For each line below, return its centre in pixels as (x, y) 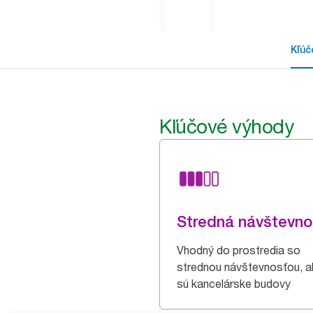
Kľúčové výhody (226, 126)
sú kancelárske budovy (234, 284)
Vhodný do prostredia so (239, 250)
